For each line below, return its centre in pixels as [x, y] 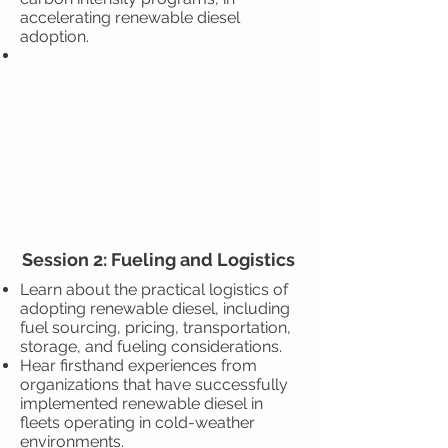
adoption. [54, 36]
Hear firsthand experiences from [138, 365]
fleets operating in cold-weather [137, 422]
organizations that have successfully [154, 384]
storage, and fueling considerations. [151, 346]
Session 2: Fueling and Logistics [160, 259]
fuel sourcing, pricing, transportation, [155, 327]
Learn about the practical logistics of [154, 289]
